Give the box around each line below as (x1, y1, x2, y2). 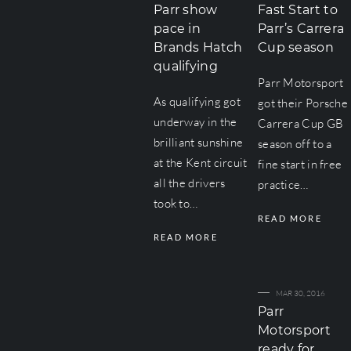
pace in (153, 21, 201, 36)
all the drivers (153, 175, 226, 190)
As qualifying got (153, 94, 241, 109)
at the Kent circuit (153, 155, 248, 170)
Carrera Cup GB (257, 116, 344, 131)
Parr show (153, 2, 218, 17)
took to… (153, 196, 198, 211)
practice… (257, 177, 309, 192)
